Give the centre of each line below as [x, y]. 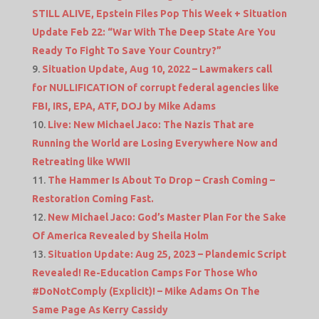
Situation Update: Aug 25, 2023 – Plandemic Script [167, 255]
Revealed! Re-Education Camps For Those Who [145, 273]
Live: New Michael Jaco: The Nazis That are [151, 125]
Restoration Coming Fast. [93, 199]
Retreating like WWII [81, 162]
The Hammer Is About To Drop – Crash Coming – [161, 181]
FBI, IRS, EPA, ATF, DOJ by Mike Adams [124, 106]
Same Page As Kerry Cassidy [100, 310]
